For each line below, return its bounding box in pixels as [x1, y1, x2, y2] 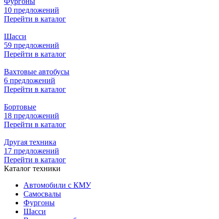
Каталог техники [4, 164, 61, 173]
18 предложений [4, 111, 59, 120]
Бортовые [4, 102, 36, 111]
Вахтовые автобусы [4, 67, 69, 76]
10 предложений [4, 5, 59, 14]
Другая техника [4, 137, 56, 146]
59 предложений [4, 41, 59, 49]
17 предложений [4, 146, 59, 155]
